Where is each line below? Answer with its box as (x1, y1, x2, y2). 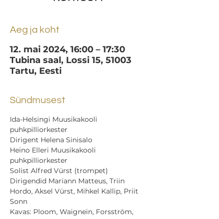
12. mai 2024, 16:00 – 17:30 (10, 44, 125, 55)
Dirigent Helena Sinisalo (10, 135, 92, 144)
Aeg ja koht (10, 25, 60, 35)
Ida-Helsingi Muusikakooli (10, 115, 99, 124)
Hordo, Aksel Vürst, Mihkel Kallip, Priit (10, 187, 140, 196)
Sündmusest (10, 95, 66, 105)
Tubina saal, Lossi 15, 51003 (10, 55, 131, 66)
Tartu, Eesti (10, 66, 62, 76)
